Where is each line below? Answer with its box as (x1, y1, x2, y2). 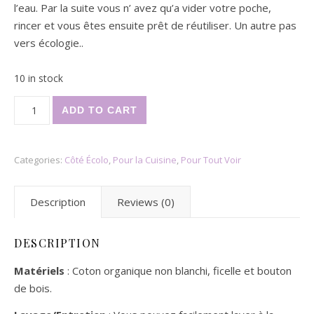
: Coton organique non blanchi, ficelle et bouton (64, 264, 292, 278)
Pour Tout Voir (181, 153, 241, 166)
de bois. (14, 281, 52, 295)
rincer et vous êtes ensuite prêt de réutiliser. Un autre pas (14, 18, 296, 32)
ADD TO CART (61, 104, 137, 116)
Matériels (14, 264, 64, 278)
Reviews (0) (117, 195, 175, 209)
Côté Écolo (64, 153, 109, 166)
